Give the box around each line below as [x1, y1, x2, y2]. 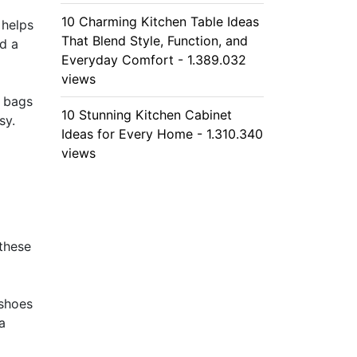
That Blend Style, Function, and [61, 33, 248, 49]
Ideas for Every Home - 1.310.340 [61, 126, 263, 142]
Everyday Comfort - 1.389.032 [61, 52, 246, 68]
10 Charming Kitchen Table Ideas [61, 14, 259, 29]
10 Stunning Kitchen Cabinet [61, 107, 232, 123]
